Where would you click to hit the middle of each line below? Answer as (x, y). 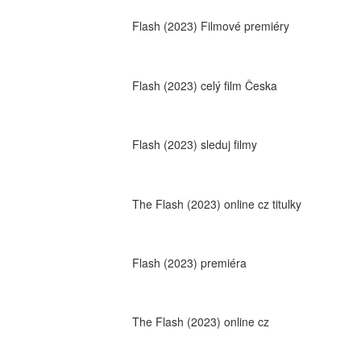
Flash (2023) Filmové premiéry (210, 26)
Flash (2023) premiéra (189, 262)
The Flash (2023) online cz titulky (216, 203)
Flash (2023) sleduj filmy (194, 145)
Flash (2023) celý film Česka (204, 85)
